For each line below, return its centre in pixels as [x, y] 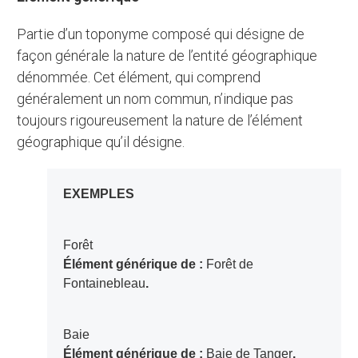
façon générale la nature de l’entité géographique [167, 56]
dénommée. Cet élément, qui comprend [139, 78]
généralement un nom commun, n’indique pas [155, 99]
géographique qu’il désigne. [101, 142]
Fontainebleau [104, 284]
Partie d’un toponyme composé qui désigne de [22, 34]
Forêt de [229, 265]
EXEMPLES [103, 194]
